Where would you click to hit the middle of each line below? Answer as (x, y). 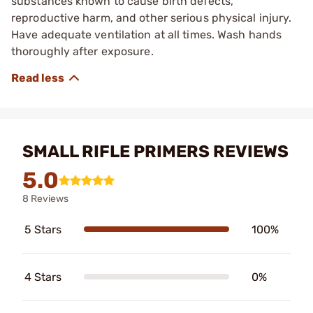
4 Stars (43, 277)
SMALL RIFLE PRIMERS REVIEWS (155, 151)
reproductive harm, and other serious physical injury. (152, 17)
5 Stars (43, 229)
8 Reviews (45, 198)
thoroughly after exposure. (82, 51)
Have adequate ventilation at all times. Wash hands (147, 34)
